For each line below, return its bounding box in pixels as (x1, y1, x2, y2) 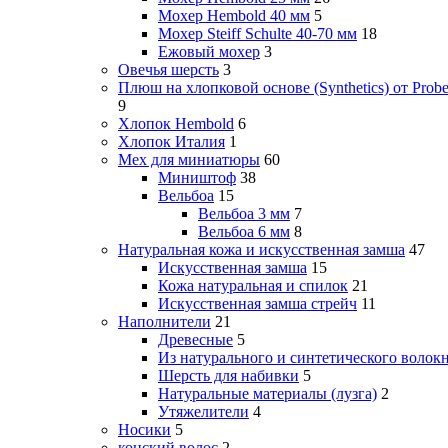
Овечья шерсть (118, 61, 219, 79)
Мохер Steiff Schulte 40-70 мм (158, 25, 357, 43)
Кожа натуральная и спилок (158, 277, 348, 295)
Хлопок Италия (118, 133, 225, 151)
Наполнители (118, 313, 211, 331)
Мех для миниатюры (118, 151, 260, 169)
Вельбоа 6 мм (198, 223, 290, 241)
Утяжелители (158, 403, 249, 421)
